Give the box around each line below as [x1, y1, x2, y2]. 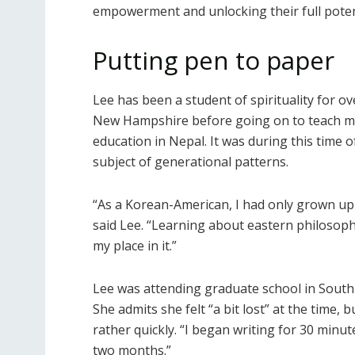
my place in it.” [93, 237, 177, 255]
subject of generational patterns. [93, 153, 288, 171]
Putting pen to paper [93, 44, 334, 78]
